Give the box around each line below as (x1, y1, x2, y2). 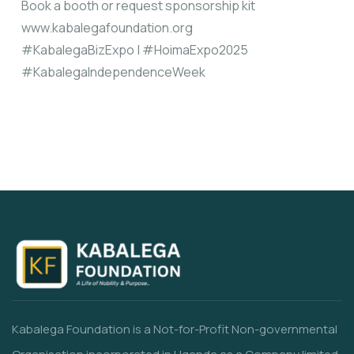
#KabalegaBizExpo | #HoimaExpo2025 (21, 40, 248, 58)
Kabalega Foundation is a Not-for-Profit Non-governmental (12, 321, 337, 338)
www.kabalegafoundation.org (21, 18, 193, 36)
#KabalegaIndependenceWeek (21, 62, 205, 81)
